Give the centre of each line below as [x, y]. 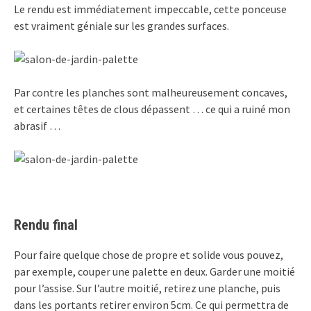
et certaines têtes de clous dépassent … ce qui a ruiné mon [152, 109]
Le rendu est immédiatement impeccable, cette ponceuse [150, 9]
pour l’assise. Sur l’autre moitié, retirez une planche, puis [147, 288]
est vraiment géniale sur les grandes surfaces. [121, 26]
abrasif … [37, 126]
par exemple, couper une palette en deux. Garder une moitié [154, 272]
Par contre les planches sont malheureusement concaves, [151, 93]
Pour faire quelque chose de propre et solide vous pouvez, [149, 255]
